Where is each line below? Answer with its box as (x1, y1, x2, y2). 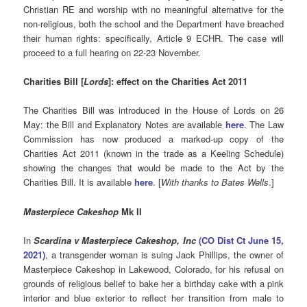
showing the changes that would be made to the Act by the (23, 161, 284, 175)
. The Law (243, 118, 284, 132)
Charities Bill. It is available (23, 175, 135, 189)
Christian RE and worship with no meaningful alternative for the (23, 3, 284, 16)
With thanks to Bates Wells (161, 175, 269, 189)
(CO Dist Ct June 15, (198, 233, 284, 247)
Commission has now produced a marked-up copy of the (23, 132, 284, 146)
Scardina (34, 233, 72, 247)
